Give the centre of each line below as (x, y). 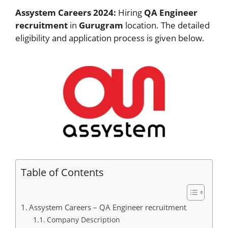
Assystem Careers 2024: (66, 12)
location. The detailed (167, 25)
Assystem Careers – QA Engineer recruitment (108, 207)
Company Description (83, 219)
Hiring (129, 12)
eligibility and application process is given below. (110, 38)
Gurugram (101, 25)
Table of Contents (62, 172)
